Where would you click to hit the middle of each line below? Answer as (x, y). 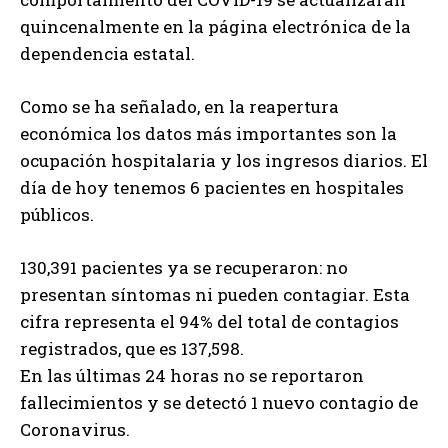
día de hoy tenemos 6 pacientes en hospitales (212, 188)
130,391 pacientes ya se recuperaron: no (184, 268)
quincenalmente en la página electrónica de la (215, 27)
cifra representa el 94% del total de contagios (209, 322)
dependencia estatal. (107, 54)
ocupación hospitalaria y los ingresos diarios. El (224, 161)
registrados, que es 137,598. (132, 349)
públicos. (57, 215)
